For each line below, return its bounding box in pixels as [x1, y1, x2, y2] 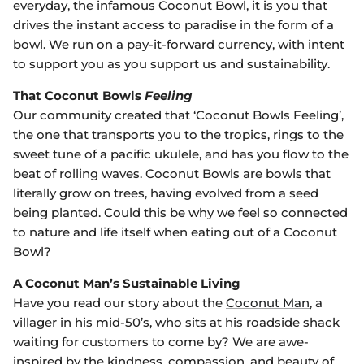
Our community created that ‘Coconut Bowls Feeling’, [13, 107, 344, 123]
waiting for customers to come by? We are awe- [13, 334, 309, 350]
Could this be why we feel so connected [101, 205, 348, 221]
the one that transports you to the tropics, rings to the [13, 127, 344, 143]
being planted [13, 205, 98, 221]
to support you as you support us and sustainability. [13, 56, 330, 72]
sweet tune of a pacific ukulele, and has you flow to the [13, 146, 349, 162]
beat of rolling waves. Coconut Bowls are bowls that [13, 166, 331, 182]
